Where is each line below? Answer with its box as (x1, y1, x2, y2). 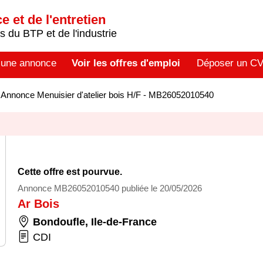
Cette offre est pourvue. (18, 167, 122, 177)
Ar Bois (18, 197, 59, 210)
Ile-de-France (91, 216, 157, 228)
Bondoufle (33, 216, 85, 228)
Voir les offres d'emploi (71, 58, 180, 69)
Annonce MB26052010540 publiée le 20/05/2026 (18, 183, 202, 193)
